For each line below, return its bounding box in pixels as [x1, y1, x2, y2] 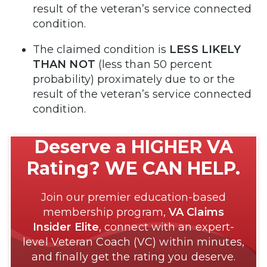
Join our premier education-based [41, 191, 226, 204]
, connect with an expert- [98, 221, 235, 234]
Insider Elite [32, 221, 99, 234]
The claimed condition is [33, 43, 170, 57]
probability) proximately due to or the [33, 73, 235, 86]
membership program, [43, 206, 169, 219]
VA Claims [169, 206, 224, 219]
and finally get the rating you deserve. [31, 250, 236, 264]
